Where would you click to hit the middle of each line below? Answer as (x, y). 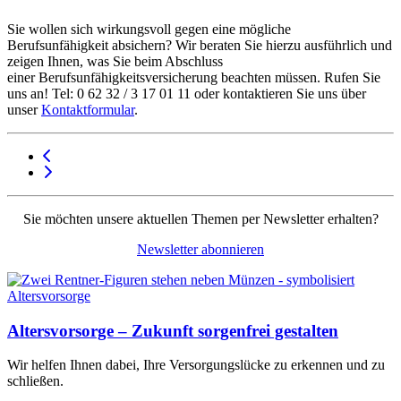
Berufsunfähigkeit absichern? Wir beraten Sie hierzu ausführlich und (200, 45)
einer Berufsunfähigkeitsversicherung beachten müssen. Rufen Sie (194, 77)
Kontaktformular (88, 109)
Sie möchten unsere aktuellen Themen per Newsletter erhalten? (200, 218)
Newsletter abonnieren (200, 249)
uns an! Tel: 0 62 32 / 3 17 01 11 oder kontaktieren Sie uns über (187, 93)
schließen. (35, 381)
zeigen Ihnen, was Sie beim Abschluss (115, 61)
